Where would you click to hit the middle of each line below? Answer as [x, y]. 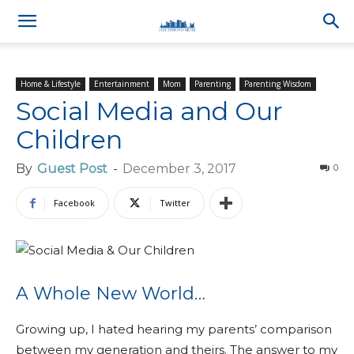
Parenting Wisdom [278, 84]
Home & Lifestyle [51, 84]
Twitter [175, 203]
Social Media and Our [149, 111]
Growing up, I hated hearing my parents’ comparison [174, 329]
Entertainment [122, 84]
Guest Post [72, 169]
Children [69, 139]
